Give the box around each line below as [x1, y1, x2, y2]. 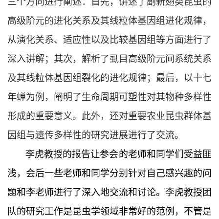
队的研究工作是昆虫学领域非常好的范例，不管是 [7, 206, 212, 218]
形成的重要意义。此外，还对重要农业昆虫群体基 [7, 110, 212, 122]
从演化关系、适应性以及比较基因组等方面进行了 [7, 34, 212, 46]
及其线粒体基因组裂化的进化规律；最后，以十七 [7, 72, 212, 84]
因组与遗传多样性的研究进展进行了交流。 [7, 130, 184, 141]
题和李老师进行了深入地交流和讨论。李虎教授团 [7, 187, 212, 198]
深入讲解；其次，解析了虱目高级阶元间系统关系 [7, 53, 212, 65]
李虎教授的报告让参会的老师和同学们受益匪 [25, 149, 212, 160]
